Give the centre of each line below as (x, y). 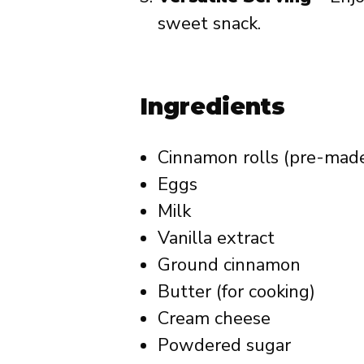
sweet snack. (209, 23)
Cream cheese (214, 318)
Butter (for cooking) (236, 291)
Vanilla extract (216, 238)
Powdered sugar (224, 345)
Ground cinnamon (229, 264)
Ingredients (212, 106)
